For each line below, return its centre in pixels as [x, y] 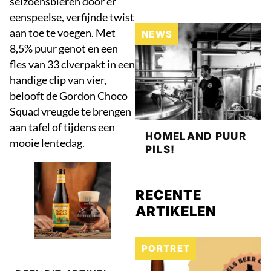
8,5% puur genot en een [64, 48]
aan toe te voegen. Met [63, 33]
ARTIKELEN [176, 211]
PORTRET [166, 248]
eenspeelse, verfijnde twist [72, 17]
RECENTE [168, 195]
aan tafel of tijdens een [62, 127]
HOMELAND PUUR [196, 136]
